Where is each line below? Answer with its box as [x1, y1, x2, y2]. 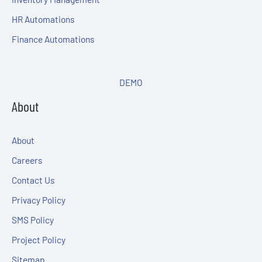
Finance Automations [12, 33, 94, 44]
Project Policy [12, 233, 65, 245]
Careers [12, 154, 42, 166]
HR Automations [12, 13, 74, 25]
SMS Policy [12, 213, 54, 225]
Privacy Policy [12, 194, 65, 205]
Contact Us [12, 174, 54, 185]
